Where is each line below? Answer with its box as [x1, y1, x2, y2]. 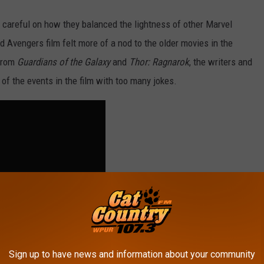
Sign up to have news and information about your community [9, 249, 255, 260]
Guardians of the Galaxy [17, 56, 110, 68]
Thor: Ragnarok [129, 56, 189, 68]
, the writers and [189, 56, 252, 68]
